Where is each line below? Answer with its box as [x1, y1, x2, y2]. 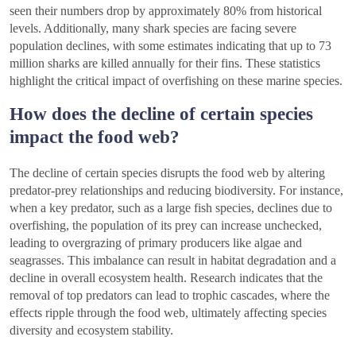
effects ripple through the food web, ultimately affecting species [10, 305, 327, 319]
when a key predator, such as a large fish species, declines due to [10, 200, 332, 215]
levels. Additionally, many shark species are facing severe [10, 21, 296, 35]
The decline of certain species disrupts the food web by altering [10, 165, 325, 180]
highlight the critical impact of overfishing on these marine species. [10, 73, 342, 87]
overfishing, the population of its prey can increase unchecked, [10, 218, 322, 232]
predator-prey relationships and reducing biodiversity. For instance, [10, 183, 343, 197]
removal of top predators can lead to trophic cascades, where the [10, 288, 330, 302]
